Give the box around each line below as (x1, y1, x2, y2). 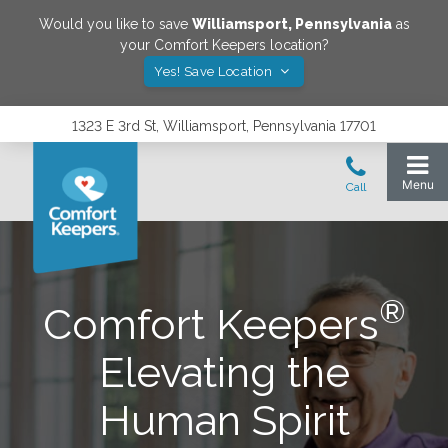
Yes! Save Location (154, 64, 276, 79)
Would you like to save (38, 16, 192, 32)
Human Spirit (98, 396, 350, 445)
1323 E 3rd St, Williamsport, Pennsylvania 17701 (72, 118, 376, 134)
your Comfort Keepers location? (119, 37, 329, 53)
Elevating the (98, 348, 350, 397)
